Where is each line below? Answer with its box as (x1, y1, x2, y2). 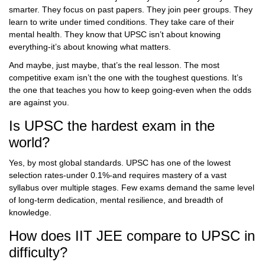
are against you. (9, 98, 69, 108)
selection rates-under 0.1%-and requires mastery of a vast (9, 170, 227, 180)
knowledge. (9, 208, 51, 218)
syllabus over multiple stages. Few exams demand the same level (9, 183, 254, 193)
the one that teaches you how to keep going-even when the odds (9, 85, 251, 95)
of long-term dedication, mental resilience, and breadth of (9, 195, 223, 205)
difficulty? (9, 244, 67, 261)
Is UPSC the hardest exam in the (9, 118, 215, 134)
